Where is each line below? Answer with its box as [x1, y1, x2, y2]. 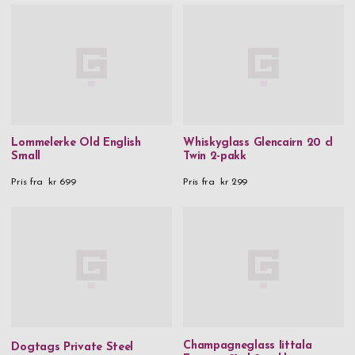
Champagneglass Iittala [183, 339, 312, 352]
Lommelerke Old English [11, 137, 141, 150]
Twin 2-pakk [183, 151, 246, 163]
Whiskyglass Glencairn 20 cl [183, 137, 334, 150]
